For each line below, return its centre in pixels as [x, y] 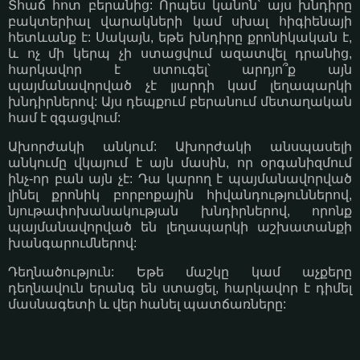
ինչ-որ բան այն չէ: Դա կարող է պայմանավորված [180, 179]
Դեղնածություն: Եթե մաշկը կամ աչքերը [180, 272]
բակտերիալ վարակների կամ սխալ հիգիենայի [180, 22]
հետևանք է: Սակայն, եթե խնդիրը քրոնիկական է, [180, 38]
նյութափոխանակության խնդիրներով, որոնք [180, 211]
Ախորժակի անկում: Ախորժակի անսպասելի [180, 147]
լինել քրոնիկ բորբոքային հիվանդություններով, [180, 195]
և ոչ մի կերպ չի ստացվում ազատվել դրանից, [180, 54]
